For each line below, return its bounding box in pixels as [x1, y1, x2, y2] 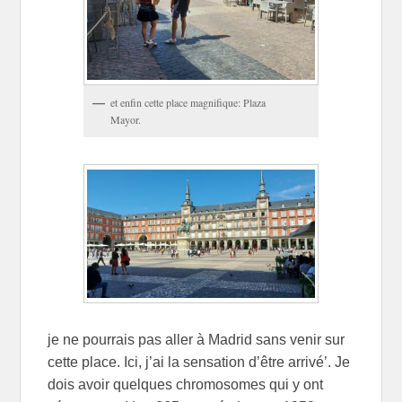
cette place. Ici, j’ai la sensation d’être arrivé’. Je [48, 354, 351, 370]
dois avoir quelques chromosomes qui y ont [48, 376, 324, 392]
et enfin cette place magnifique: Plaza [110, 94, 267, 109]
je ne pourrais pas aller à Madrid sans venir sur [48, 331, 345, 347]
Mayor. [110, 111, 142, 127]
